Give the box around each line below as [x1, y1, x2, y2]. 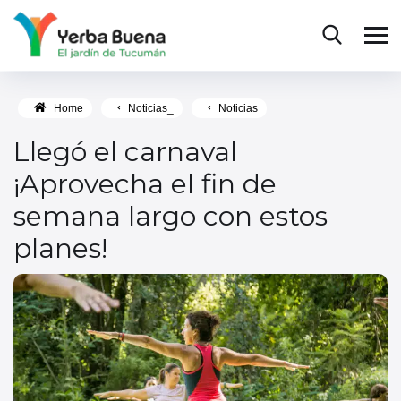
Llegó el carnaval [13, 135, 237, 168]
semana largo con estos [13, 200, 328, 233]
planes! [13, 232, 107, 265]
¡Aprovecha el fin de [13, 167, 277, 200]
